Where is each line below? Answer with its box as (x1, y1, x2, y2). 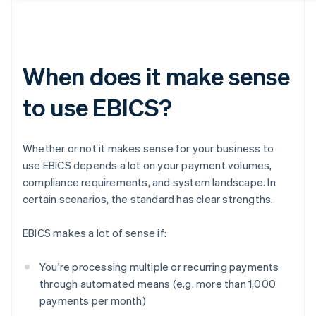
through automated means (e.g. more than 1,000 (39, 276, 276, 291)
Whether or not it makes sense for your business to (23, 141, 274, 156)
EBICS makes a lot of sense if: (23, 226, 166, 241)
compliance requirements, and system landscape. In (23, 175, 276, 190)
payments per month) (39, 293, 146, 308)
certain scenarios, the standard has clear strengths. (23, 192, 274, 207)
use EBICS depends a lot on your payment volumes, (23, 158, 272, 173)
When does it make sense (23, 61, 290, 92)
